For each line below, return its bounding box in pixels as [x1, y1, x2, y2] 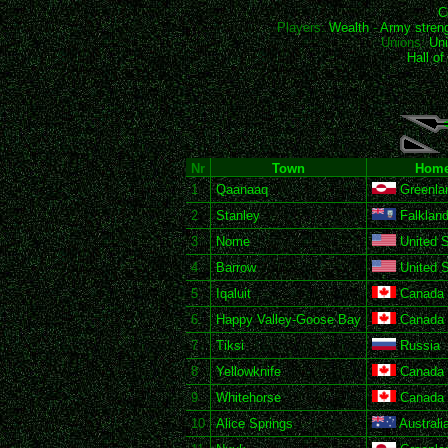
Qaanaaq [216, 182, 268, 197]
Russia [396, 338, 440, 353]
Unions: [381, 35, 429, 50]
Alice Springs [216, 416, 293, 431]
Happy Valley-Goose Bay [216, 312, 361, 327]
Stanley [216, 208, 260, 223]
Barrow [216, 260, 256, 275]
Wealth [329, 20, 369, 35]
